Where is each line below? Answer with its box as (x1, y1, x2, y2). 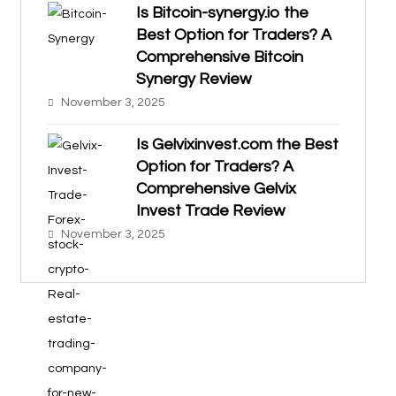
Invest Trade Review (135, 202, 285, 219)
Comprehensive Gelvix (135, 180, 296, 197)
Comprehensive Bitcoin (135, 49, 303, 65)
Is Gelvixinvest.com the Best (135, 136, 339, 153)
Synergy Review (135, 71, 251, 88)
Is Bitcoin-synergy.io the (135, 4, 308, 21)
